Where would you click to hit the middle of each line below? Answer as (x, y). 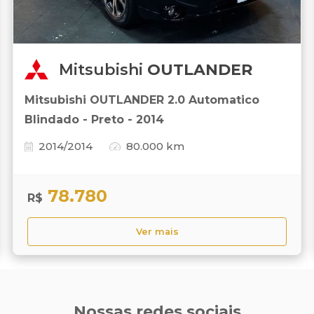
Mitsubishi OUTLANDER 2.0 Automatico (142, 100)
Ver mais (157, 232)
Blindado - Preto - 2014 (94, 120)
